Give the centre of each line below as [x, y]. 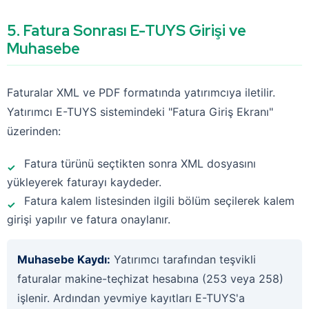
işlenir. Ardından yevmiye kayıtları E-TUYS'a [131, 298]
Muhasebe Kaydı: [64, 259]
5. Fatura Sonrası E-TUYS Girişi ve [127, 31]
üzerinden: [34, 131]
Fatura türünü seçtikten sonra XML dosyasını [140, 163]
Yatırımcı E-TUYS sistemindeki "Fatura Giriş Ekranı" [140, 112]
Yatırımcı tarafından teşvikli [183, 259]
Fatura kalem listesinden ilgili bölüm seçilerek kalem [159, 201]
